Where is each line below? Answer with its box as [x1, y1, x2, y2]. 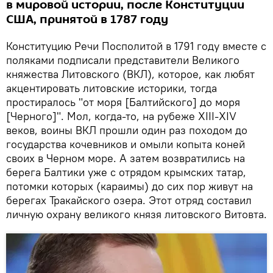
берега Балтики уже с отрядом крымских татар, [6, 165, 246, 179]
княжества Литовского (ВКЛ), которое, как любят [6, 66, 255, 81]
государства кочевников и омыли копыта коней [6, 136, 245, 151]
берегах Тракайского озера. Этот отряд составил [6, 193, 252, 207]
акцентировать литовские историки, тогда [6, 80, 217, 95]
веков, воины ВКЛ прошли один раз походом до [6, 122, 247, 137]
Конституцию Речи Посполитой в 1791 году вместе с [6, 38, 266, 53]
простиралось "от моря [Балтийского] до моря [6, 94, 240, 109]
